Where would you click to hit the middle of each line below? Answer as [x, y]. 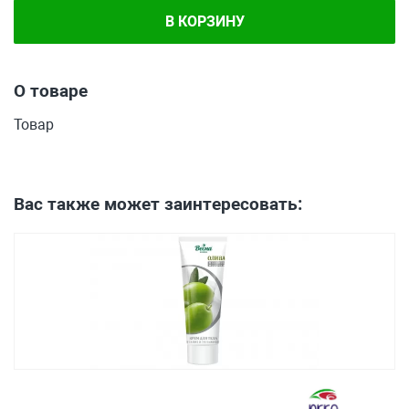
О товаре [51, 91]
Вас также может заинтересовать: [158, 204]
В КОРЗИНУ [204, 21]
